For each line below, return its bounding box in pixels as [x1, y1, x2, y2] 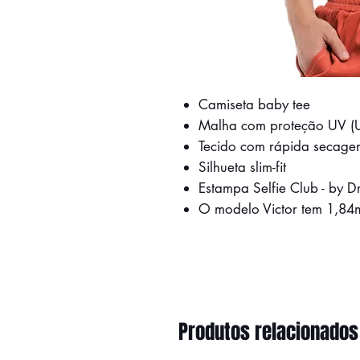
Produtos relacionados [178, 317, 358, 346]
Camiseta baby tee [198, 95, 310, 113]
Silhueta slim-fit [198, 157, 286, 176]
